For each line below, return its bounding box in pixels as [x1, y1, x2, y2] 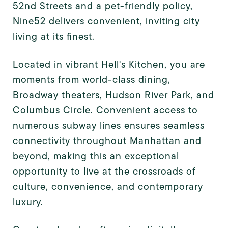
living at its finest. [13, 29, 95, 43]
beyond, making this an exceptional [13, 149, 179, 163]
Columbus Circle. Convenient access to [13, 103, 198, 117]
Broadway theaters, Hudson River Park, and [13, 88, 214, 102]
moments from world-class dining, [13, 72, 170, 87]
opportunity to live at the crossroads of [13, 164, 196, 178]
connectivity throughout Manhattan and [13, 133, 202, 148]
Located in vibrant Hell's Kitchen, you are [13, 57, 205, 71]
